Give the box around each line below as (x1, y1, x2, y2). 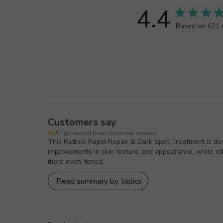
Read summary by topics (56, 175, 142, 187)
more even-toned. (48, 157, 104, 167)
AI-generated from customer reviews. (55, 129, 158, 137)
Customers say (48, 115, 116, 129)
